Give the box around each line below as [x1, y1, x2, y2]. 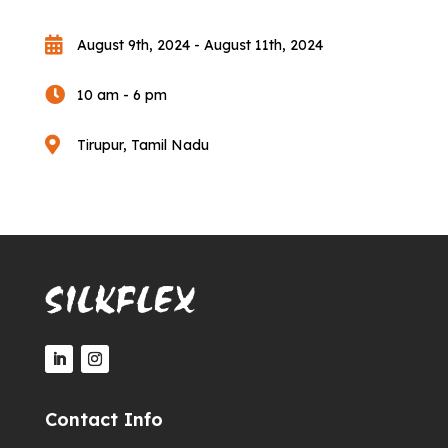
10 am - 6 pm [76, 86, 167, 105]
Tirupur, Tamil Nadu [76, 136, 209, 155]
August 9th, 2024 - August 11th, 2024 [76, 36, 323, 55]
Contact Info [44, 408, 163, 432]
